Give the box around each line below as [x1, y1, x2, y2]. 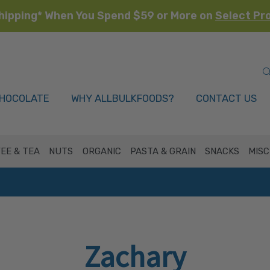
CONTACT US [196, 92, 257, 104]
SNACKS [205, 146, 240, 157]
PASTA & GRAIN [130, 146, 196, 157]
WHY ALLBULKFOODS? [71, 92, 174, 104]
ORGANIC [82, 146, 121, 157]
